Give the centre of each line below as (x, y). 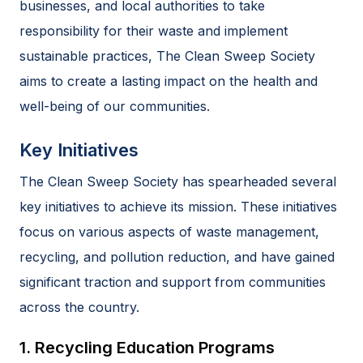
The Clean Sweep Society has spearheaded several (178, 181)
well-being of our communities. (115, 106)
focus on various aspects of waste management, (169, 231)
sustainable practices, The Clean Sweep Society (167, 56)
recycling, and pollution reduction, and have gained (177, 256)
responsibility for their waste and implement (154, 30)
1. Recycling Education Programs (147, 347)
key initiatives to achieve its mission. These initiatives (178, 206)
